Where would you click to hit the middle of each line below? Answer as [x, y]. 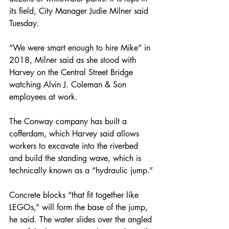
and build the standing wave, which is [76, 158]
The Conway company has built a [69, 121]
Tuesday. [24, 23]
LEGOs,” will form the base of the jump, [80, 207]
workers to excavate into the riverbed [75, 146]
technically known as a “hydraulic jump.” [81, 170]
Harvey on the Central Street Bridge [72, 72]
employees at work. [43, 97]
